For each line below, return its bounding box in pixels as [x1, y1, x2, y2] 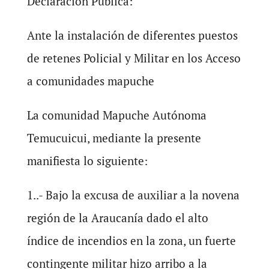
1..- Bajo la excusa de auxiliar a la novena [26, 187, 240, 202]
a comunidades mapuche [26, 73, 154, 88]
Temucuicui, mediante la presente [26, 130, 201, 145]
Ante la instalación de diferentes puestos [26, 27, 238, 43]
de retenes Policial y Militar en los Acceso [26, 50, 241, 65]
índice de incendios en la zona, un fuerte [26, 232, 236, 248]
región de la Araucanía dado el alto [26, 210, 208, 225]
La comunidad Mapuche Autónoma [26, 107, 207, 122]
